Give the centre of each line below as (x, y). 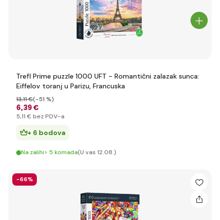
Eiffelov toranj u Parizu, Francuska (71, 86)
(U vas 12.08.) (97, 152)
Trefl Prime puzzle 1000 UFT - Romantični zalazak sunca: (108, 76)
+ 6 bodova (46, 133)
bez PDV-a (48, 116)
